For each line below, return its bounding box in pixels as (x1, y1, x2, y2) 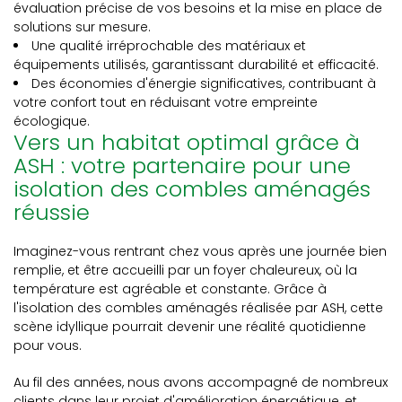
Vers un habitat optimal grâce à (13, 127, 360, 157)
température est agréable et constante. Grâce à (13, 280, 327, 298)
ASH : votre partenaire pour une (13, 151, 351, 180)
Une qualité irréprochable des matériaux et (31, 37, 306, 55)
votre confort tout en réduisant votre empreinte (13, 93, 318, 111)
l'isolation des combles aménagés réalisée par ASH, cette (13, 299, 383, 317)
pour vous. (13, 336, 82, 354)
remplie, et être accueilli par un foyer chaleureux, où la (13, 261, 357, 279)
